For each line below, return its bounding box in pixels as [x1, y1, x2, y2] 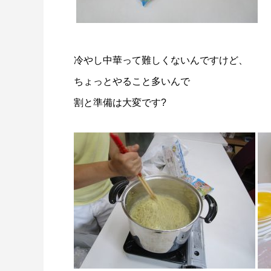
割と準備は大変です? [74, 97, 166, 108]
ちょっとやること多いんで [74, 76, 190, 87]
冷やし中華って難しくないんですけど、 [74, 55, 248, 65]
